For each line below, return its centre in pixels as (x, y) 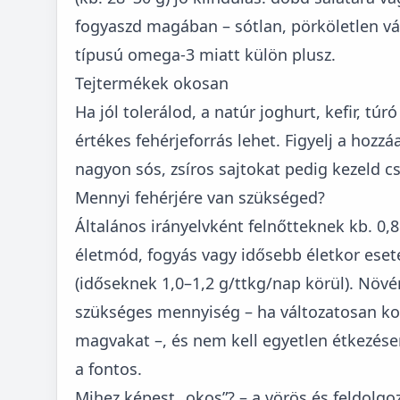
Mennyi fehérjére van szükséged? (200, 197)
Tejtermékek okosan (152, 83)
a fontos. (108, 368)
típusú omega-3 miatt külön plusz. (205, 54)
